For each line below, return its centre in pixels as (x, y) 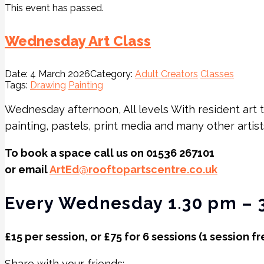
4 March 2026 (60, 74)
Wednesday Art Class (78, 41)
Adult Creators (166, 74)
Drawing (48, 85)
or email (27, 169)
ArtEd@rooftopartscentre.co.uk (133, 169)
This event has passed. (54, 8)
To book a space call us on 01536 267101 (110, 153)
